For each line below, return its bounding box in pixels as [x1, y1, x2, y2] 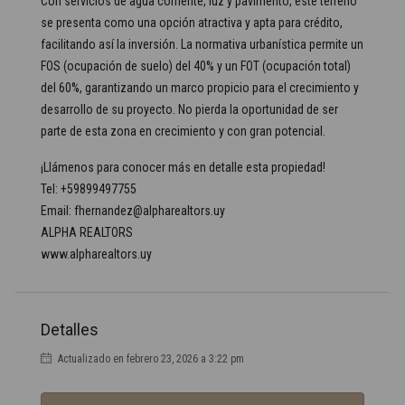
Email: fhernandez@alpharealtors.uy [41, 203, 225, 218]
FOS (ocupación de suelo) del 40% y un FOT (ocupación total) [41, 59, 351, 73]
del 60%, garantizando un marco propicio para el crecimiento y [41, 80, 359, 95]
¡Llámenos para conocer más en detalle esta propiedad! [41, 160, 325, 174]
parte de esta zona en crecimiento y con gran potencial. [41, 124, 325, 138]
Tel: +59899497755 [41, 182, 137, 196]
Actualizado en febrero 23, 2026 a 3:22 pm [55, 353, 244, 365]
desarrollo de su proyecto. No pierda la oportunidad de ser [41, 102, 338, 117]
